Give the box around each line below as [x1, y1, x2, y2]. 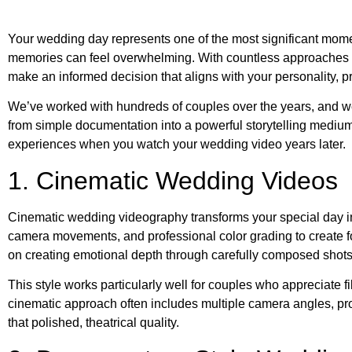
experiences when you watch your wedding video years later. [8, 137, 346, 152]
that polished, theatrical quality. [8, 316, 179, 330]
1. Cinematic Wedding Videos [8, 166, 338, 195]
